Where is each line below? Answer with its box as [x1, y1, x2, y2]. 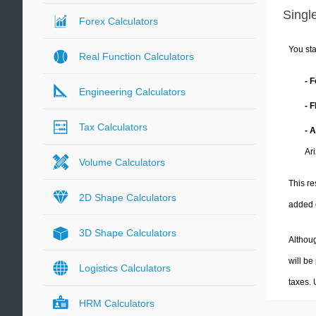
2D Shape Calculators [79, 192, 176, 203]
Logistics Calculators [79, 262, 171, 274]
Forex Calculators [79, 16, 158, 27]
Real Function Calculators [79, 51, 194, 62]
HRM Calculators [79, 298, 154, 309]
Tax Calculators [79, 121, 147, 133]
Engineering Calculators [79, 86, 186, 97]
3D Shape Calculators [79, 227, 176, 238]
